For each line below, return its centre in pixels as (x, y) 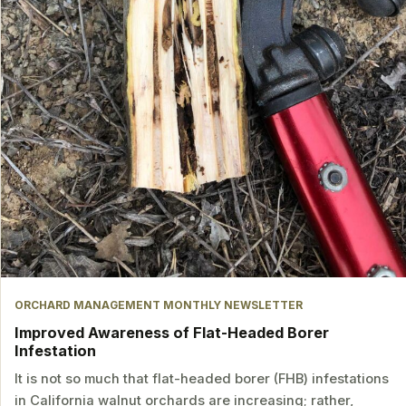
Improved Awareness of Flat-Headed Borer (172, 332)
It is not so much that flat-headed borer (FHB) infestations (202, 378)
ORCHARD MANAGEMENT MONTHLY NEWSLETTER (159, 305)
